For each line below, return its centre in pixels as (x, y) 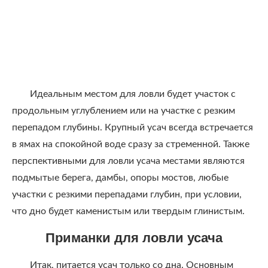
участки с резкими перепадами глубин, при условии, (127, 194)
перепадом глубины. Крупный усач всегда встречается (133, 127)
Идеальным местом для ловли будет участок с (133, 94)
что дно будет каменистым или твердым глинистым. (128, 211)
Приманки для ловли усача (134, 238)
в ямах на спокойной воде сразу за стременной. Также (131, 144)
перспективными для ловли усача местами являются (128, 161)
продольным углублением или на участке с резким (124, 111)
